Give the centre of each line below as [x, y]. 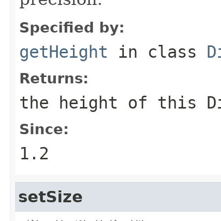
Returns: [54, 78]
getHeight [64, 52]
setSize [51, 197]
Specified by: [72, 27]
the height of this [113, 102]
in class [157, 52]
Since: [44, 129]
